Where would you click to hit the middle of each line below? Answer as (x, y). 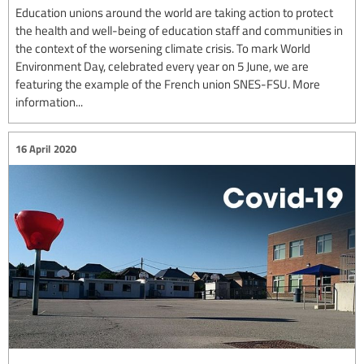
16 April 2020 (46, 148)
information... (49, 102)
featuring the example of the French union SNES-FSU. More (168, 84)
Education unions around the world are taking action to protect (174, 13)
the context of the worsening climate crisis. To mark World (163, 48)
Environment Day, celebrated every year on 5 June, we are (162, 66)
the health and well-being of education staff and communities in (179, 30)
